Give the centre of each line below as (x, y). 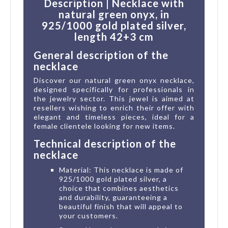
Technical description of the (105, 143)
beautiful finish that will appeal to (121, 206)
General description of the (101, 55)
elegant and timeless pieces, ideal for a (114, 117)
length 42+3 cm (114, 36)
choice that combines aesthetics (119, 188)
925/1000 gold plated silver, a (113, 179)
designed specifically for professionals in (114, 89)
